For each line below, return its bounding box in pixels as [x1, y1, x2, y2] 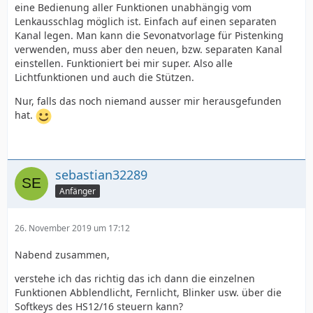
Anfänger [59, 184, 96, 197]
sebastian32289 [55, 166, 147, 183]
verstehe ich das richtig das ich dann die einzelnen [15, 272, 255, 285]
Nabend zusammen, [15, 248, 110, 261]
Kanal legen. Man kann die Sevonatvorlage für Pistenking [15, 29, 284, 42]
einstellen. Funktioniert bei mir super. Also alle [15, 57, 233, 70]
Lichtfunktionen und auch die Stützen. [15, 71, 194, 84]
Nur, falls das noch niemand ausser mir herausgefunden [15, 94, 282, 108]
